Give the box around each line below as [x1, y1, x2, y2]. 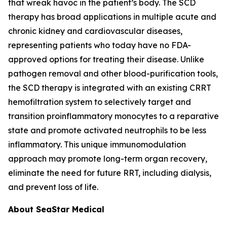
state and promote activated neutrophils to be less [8, 125, 206, 135]
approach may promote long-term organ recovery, [8, 154, 207, 164]
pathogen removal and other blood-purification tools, [8, 68, 218, 79]
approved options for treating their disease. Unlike [8, 54, 204, 64]
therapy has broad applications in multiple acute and [8, 12, 216, 22]
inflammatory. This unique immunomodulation [8, 139, 186, 149]
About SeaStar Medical [8, 204, 104, 214]
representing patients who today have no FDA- [8, 40, 191, 50]
